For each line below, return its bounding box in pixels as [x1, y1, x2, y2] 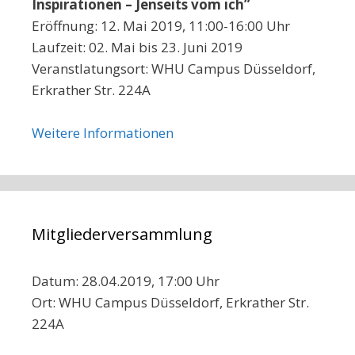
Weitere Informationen [32, 123, 174, 142]
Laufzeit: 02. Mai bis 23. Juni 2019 [32, 37, 246, 56]
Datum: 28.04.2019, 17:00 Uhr [32, 271, 219, 290]
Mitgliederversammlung [32, 223, 212, 245]
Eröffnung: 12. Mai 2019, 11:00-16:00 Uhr [32, 16, 290, 35]
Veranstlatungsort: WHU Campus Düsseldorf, [32, 59, 315, 78]
